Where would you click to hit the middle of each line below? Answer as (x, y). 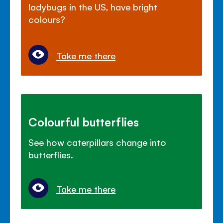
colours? (47, 19)
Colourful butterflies (84, 121)
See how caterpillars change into (98, 142)
